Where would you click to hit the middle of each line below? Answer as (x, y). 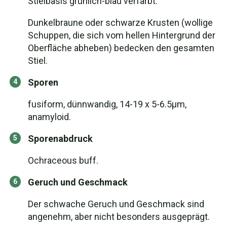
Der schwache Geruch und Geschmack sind (116, 204)
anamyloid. (49, 117)
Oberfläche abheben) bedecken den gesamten (121, 48)
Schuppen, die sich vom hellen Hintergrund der (122, 35)
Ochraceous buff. (63, 160)
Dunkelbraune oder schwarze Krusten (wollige (120, 23)
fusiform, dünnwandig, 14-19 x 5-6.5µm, (107, 104)
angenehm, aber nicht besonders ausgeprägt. (119, 217)
